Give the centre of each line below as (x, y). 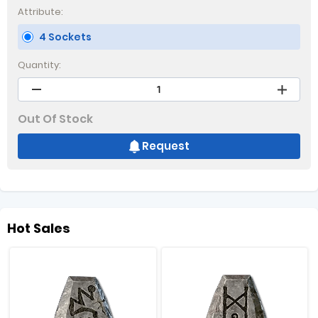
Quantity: (39, 65)
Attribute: (40, 12)
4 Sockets (65, 37)
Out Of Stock (55, 119)
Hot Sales (39, 228)
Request (165, 146)
